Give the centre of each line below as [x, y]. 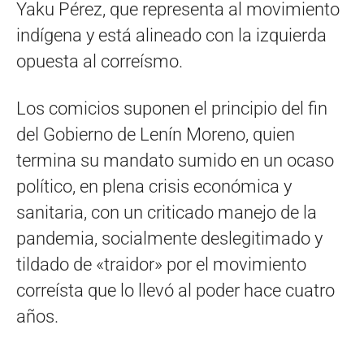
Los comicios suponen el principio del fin [172, 108]
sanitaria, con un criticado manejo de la [167, 212]
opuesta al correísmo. [100, 61]
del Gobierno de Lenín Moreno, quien [156, 134]
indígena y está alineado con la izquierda [171, 35]
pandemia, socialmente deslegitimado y [169, 238]
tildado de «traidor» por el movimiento [161, 264]
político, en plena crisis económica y [154, 186]
